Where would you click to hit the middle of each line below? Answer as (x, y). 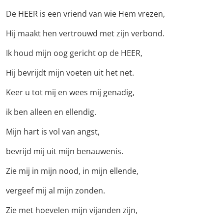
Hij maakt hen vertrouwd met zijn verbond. (85, 34)
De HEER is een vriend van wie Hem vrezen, (85, 14)
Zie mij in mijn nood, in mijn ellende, (72, 171)
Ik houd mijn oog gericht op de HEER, (74, 53)
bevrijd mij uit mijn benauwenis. (65, 151)
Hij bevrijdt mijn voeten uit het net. (70, 73)
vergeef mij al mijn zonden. (55, 191)
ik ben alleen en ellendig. (51, 112)
